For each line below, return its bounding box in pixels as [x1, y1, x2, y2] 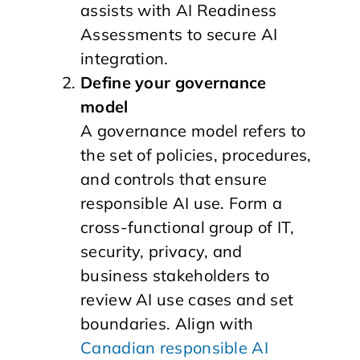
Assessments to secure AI [80, 24, 278, 44]
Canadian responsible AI [80, 337, 268, 358]
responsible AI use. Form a [80, 193, 282, 213]
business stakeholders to [80, 265, 270, 285]
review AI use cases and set [80, 289, 294, 309]
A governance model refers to [80, 121, 306, 141]
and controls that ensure [80, 169, 268, 189]
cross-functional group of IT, [80, 217, 295, 237]
